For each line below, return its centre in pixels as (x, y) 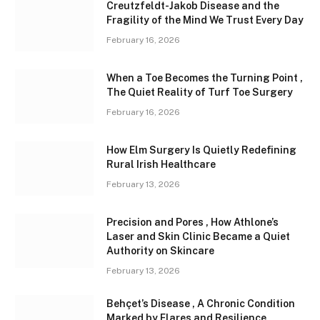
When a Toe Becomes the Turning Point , (205, 78)
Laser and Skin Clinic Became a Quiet (198, 237)
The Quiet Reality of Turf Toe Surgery (200, 92)
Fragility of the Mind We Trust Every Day (205, 20)
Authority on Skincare (160, 251)
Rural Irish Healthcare (161, 165)
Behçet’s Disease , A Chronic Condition (201, 304)
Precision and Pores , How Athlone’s (192, 222)
